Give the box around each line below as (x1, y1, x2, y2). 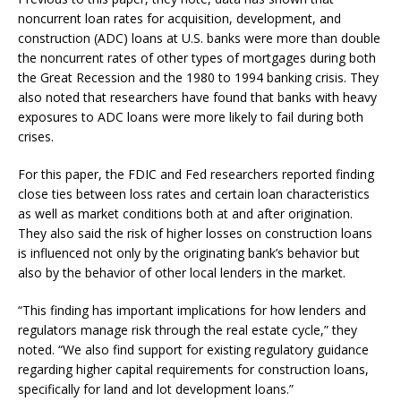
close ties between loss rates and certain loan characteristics (18, 184, 370, 202)
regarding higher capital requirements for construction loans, (18, 360, 369, 378)
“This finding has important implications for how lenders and (18, 301, 366, 319)
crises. (18, 127, 54, 145)
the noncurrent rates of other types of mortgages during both (18, 48, 376, 66)
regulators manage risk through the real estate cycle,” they (18, 320, 357, 338)
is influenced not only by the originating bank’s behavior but (18, 243, 360, 261)
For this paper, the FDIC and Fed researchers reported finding (18, 165, 374, 183)
